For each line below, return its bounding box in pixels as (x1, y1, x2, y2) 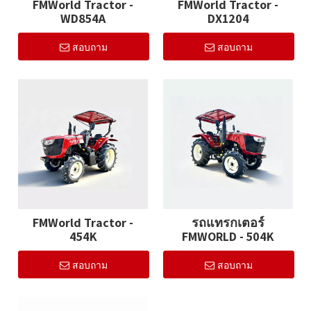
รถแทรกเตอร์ (192, 215, 264, 231)
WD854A (60, 10, 106, 27)
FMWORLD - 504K (182, 228, 274, 245)
